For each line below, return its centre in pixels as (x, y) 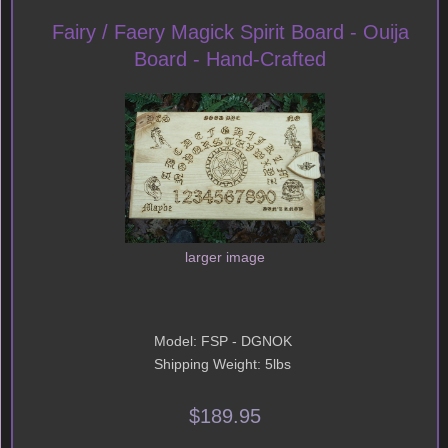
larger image (225, 257)
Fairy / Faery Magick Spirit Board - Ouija (230, 31)
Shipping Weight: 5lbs (222, 365)
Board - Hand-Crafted (230, 58)
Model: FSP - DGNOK (222, 342)
